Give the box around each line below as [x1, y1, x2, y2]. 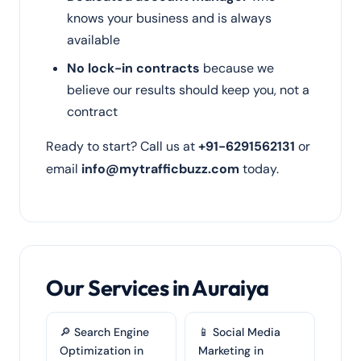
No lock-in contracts [67, 60, 200, 77]
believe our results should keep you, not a [67, 81, 309, 98]
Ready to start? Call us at [46, 138, 198, 155]
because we [200, 60, 274, 77]
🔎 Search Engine [60, 325, 149, 339]
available [67, 31, 120, 48]
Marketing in [198, 343, 263, 358]
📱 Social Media [198, 325, 280, 339]
